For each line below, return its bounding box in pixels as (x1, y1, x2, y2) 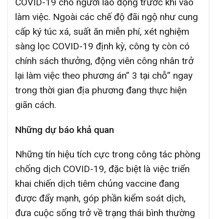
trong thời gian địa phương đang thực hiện (15, 84, 187, 96)
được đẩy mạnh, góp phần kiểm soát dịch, (15, 193, 186, 204)
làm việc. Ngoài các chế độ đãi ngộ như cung (15, 11, 198, 22)
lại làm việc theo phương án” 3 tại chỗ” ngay (15, 69, 193, 81)
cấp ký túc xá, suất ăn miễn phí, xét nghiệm (15, 25, 189, 37)
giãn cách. (15, 99, 56, 110)
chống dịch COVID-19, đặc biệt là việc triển (15, 163, 190, 175)
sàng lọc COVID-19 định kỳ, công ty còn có (15, 40, 190, 52)
